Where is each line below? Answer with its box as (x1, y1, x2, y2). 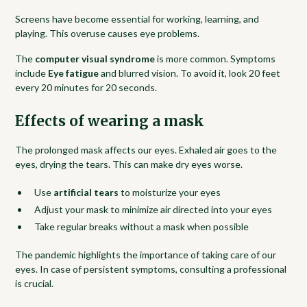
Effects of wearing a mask (15, 112, 205, 130)
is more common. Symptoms (155, 52, 276, 64)
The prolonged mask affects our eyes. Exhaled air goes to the (15, 143, 278, 156)
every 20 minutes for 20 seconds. (15, 81, 158, 93)
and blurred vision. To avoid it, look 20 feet (99, 66, 281, 79)
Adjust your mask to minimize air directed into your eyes (34, 203, 273, 215)
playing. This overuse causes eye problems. (15, 27, 200, 39)
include (15, 66, 49, 79)
